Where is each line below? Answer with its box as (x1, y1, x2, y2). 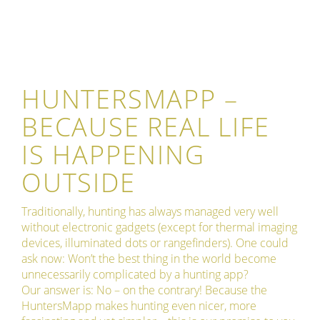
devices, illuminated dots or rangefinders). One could (21, 235, 289, 251)
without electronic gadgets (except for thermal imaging (21, 219, 297, 236)
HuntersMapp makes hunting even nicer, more (21, 298, 256, 314)
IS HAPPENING (21, 137, 205, 173)
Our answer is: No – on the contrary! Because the (21, 282, 267, 299)
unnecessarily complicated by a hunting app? (21, 266, 249, 283)
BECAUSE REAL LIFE (21, 109, 270, 145)
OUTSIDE (21, 165, 136, 201)
